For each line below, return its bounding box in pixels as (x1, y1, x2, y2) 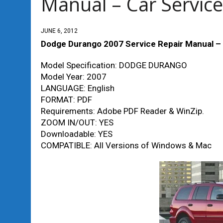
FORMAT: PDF (41, 95, 92, 105)
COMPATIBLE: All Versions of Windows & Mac (41, 140, 212, 150)
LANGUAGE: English (41, 83, 114, 93)
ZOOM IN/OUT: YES (41, 117, 113, 127)
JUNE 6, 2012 (41, 27, 78, 34)
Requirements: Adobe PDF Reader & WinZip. (41, 106, 204, 116)
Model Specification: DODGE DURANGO (41, 60, 187, 70)
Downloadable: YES (41, 129, 112, 139)
